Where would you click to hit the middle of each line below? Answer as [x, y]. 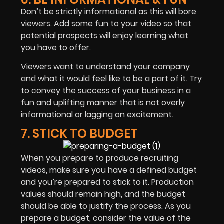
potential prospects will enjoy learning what [105, 35]
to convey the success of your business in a [106, 91]
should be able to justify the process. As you [106, 206]
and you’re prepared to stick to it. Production [107, 182]
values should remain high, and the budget [103, 194]
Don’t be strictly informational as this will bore [109, 11]
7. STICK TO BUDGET [79, 134]
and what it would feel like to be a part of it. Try [111, 79]
